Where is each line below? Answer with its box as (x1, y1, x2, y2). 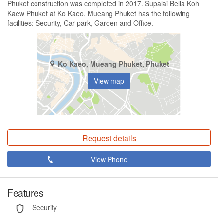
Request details (82, 132, 136, 144)
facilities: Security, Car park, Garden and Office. (7, 18, 153, 28)
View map (94, 75, 124, 86)
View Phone (91, 154, 127, 164)
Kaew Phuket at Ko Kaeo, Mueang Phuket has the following (7, 8, 190, 18)
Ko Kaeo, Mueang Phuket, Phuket (57, 58, 169, 69)
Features (7, 185, 43, 200)
